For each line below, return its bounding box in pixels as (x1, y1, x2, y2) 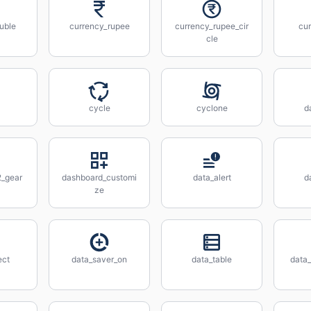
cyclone (196, 103, 228, 113)
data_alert (192, 172, 231, 183)
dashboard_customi (62, 172, 137, 183)
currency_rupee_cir (175, 21, 249, 31)
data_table (192, 254, 232, 264)
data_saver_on (72, 254, 127, 264)
